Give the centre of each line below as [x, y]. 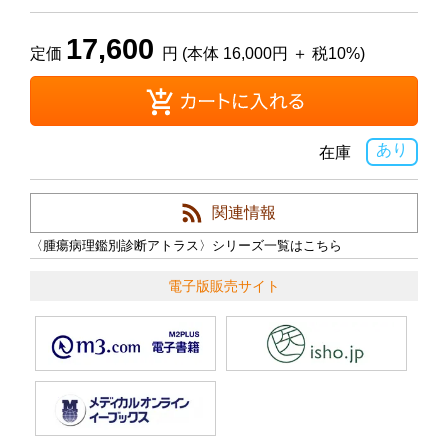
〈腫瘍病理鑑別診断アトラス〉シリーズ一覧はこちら [186, 246]
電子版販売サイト [224, 286]
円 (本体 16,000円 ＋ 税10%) [263, 54]
